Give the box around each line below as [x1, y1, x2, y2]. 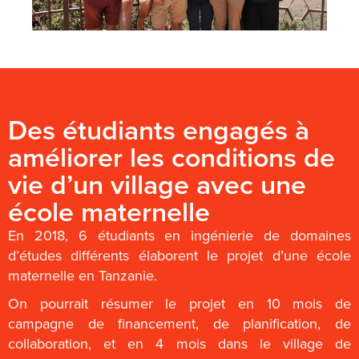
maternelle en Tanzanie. [8, 264, 157, 285]
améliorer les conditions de [8, 136, 335, 176]
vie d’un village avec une [8, 163, 306, 204]
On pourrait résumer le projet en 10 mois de [8, 292, 351, 313]
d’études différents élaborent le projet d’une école [8, 244, 351, 265]
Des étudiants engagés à [8, 109, 309, 149]
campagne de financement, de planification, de [8, 313, 351, 333]
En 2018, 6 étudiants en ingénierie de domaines [8, 224, 351, 245]
